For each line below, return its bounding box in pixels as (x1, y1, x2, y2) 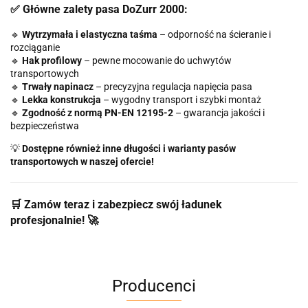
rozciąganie (10, 42, 60, 54)
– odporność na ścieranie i (157, 29, 271, 41)
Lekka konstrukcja (22, 94, 101, 106)
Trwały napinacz (22, 81, 93, 93)
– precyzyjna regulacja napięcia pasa (93, 81, 252, 93)
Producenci (112, 276, 196, 296)
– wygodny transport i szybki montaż (101, 94, 261, 106)
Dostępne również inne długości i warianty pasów (22, 143, 236, 155)
